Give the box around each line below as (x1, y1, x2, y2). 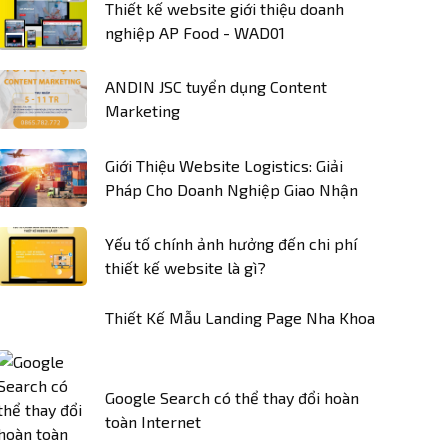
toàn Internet (105, 411, 201, 431)
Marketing (105, 101, 180, 121)
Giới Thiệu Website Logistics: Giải (105, 155, 343, 175)
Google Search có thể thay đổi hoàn (105, 387, 359, 407)
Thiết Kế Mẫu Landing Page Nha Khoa (105, 307, 375, 327)
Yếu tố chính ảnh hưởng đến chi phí (105, 234, 357, 254)
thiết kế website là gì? (105, 258, 266, 278)
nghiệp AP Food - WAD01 (105, 22, 285, 42)
